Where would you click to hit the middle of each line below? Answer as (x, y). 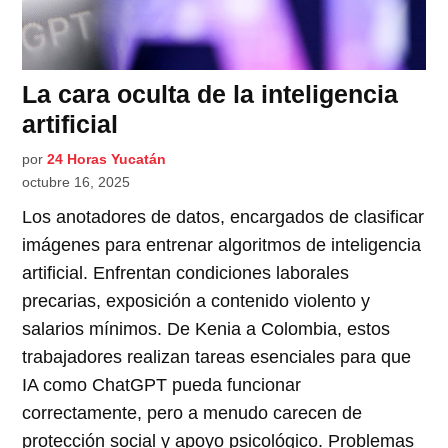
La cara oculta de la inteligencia (210, 93)
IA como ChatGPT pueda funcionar (162, 384)
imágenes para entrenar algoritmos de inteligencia (222, 244)
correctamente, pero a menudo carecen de (192, 412)
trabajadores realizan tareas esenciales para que (217, 356)
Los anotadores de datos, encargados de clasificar (223, 216)
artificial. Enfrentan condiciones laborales (186, 272)
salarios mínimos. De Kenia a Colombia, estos (206, 328)
